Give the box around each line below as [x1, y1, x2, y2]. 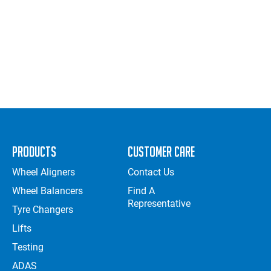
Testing [11, 241, 44, 253]
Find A [128, 185, 155, 197]
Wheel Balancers [11, 185, 83, 197]
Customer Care [128, 144, 195, 160]
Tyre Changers [11, 204, 73, 216]
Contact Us [128, 166, 175, 178]
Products [11, 144, 56, 160]
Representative [128, 198, 191, 210]
